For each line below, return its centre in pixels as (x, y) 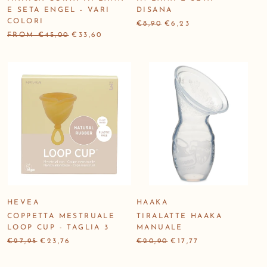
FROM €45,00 (38, 35)
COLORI (26, 21)
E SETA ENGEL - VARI (59, 10)
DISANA (155, 10)
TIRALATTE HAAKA (179, 216)
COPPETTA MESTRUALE (61, 216)
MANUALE (160, 227)
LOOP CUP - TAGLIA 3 (58, 227)
